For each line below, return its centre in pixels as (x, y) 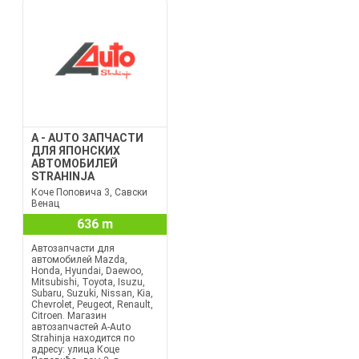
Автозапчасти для (73, 248)
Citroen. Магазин (69, 316)
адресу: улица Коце (75, 349)
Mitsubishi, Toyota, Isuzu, (88, 282)
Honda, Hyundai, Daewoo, (87, 271)
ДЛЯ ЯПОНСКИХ (75, 151)
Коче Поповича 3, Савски (89, 192)
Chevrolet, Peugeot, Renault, (92, 305)
